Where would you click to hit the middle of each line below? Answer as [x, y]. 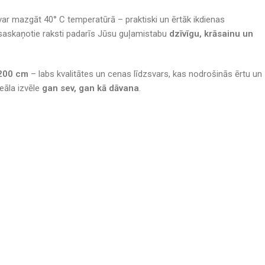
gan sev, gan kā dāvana [91, 88]
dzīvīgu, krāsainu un [211, 33]
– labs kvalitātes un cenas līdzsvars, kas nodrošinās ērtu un [145, 74]
